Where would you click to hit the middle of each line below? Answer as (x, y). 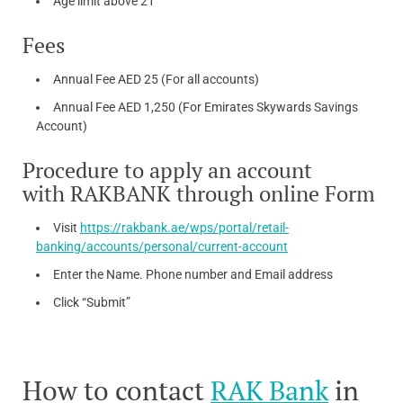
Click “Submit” (92, 302)
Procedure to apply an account (167, 170)
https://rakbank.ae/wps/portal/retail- (184, 227)
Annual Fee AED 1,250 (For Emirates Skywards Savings (206, 107)
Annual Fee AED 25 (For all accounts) (156, 79)
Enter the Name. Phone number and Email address (193, 274)
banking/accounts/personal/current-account (162, 246)
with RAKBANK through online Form (199, 193)
